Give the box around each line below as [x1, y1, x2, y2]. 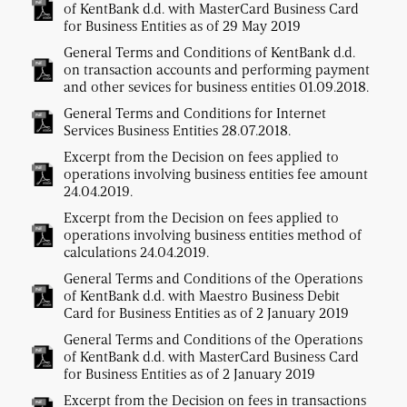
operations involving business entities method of [64, 225, 362, 244]
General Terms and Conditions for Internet [64, 104, 326, 123]
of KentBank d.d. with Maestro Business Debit [64, 286, 340, 305]
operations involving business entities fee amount [64, 164, 368, 184]
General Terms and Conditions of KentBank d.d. [64, 43, 355, 62]
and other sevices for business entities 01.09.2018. [64, 77, 369, 96]
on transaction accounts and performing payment [64, 60, 370, 79]
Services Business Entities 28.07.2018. [64, 121, 291, 140]
